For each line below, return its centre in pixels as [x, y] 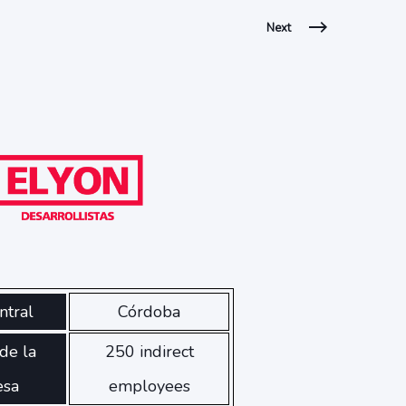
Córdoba [150, 312]
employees [149, 387]
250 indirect [149, 352]
